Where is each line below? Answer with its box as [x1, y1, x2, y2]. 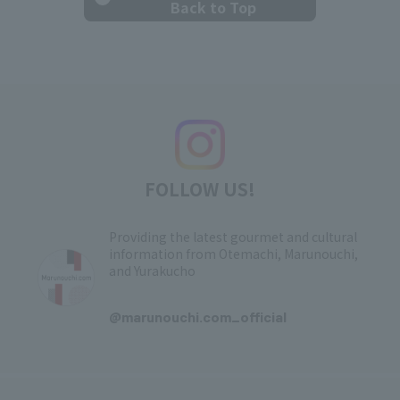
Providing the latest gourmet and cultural [109, 228, 357, 246]
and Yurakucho [109, 262, 196, 279]
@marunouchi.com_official [109, 308, 287, 325]
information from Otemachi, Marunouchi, [109, 245, 358, 262]
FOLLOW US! [145, 176, 255, 202]
